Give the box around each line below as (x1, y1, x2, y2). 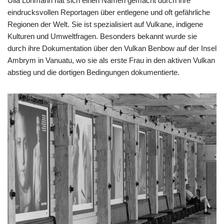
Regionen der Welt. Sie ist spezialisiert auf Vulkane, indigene (7, 19, 203, 28)
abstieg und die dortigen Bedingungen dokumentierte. (7, 67, 179, 76)
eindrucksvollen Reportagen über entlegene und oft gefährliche (7, 7, 210, 16)
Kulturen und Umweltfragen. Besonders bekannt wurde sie (7, 31, 197, 40)
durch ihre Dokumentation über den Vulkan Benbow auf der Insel (7, 43, 216, 52)
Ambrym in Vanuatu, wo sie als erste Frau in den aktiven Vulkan (7, 55, 215, 64)
